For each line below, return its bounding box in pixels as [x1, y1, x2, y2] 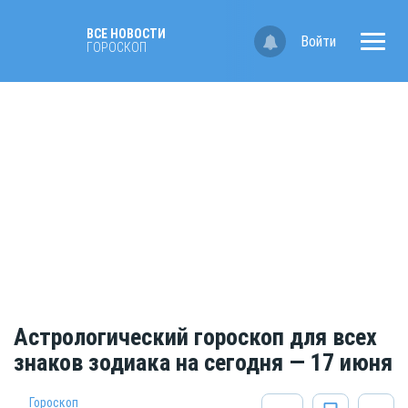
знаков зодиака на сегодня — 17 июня [14, 349, 393, 377]
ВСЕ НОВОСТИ [87, 26, 166, 41]
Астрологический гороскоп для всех [14, 323, 377, 352]
